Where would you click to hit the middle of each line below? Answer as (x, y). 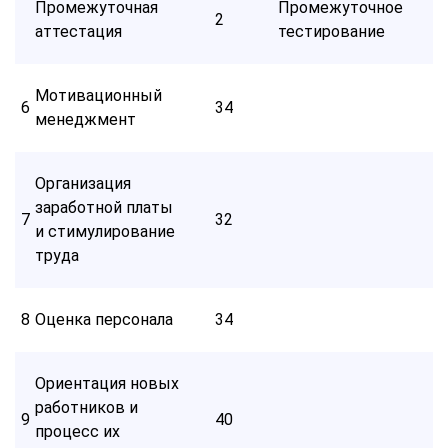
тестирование (331, 31)
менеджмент (85, 119)
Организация (83, 183)
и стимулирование (105, 231)
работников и (86, 407)
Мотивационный (98, 95)
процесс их (77, 431)
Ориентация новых (107, 383)
